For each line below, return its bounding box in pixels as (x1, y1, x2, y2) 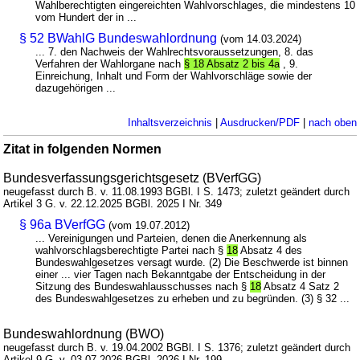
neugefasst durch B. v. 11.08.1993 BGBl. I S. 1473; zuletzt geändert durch (3, 186, 350, 198)
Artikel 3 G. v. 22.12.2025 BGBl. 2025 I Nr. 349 (3, 198, 223, 210)
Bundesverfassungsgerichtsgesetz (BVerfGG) (3, 171, 262, 185)
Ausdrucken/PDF (219, 117, 300, 129)
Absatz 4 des (238, 244, 303, 256)
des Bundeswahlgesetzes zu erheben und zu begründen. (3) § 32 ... (35, 292, 350, 305)
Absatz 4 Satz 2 (261, 280, 340, 292)
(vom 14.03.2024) (220, 33, 302, 45)
